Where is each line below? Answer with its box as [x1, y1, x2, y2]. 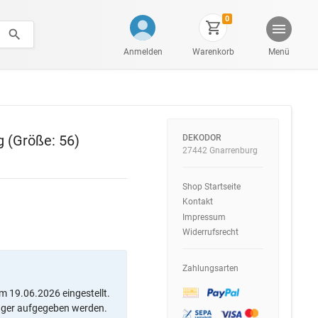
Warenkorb [192, 47, 234, 57]
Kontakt [182, 197, 213, 207]
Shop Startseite [182, 181, 241, 192]
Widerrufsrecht [182, 227, 238, 238]
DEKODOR [182, 133, 221, 143]
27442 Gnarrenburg [182, 146, 258, 156]
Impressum [182, 212, 226, 222]
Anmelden [123, 47, 163, 57]
